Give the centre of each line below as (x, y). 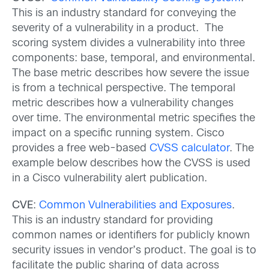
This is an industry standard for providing (113, 221)
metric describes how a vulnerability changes (123, 103)
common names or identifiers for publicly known (131, 236)
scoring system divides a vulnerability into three (128, 43)
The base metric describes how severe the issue (131, 73)
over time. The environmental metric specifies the (134, 118)
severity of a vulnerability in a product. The (118, 28)
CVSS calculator (189, 148)
